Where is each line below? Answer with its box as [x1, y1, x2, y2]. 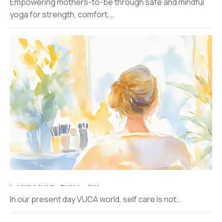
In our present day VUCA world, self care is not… [10, 193, 181, 205]
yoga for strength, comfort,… [10, 9, 114, 20]
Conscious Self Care [10, 179, 99, 191]
